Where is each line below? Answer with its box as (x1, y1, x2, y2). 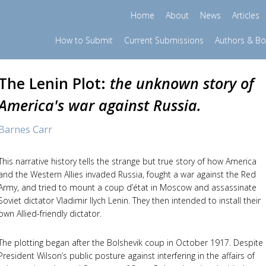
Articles (232, 9, 259, 21)
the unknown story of (109, 73, 254, 93)
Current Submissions (123, 34, 204, 46)
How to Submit (55, 34, 113, 46)
